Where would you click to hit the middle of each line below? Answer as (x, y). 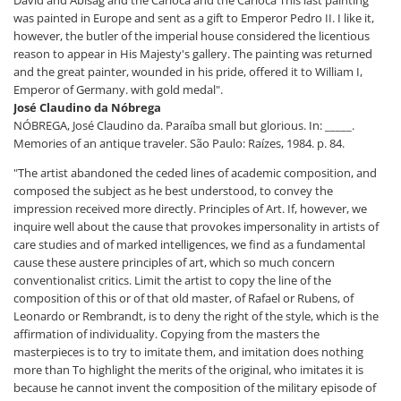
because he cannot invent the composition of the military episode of (195, 388)
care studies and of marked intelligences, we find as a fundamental (189, 244)
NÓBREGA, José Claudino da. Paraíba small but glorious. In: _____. (184, 125)
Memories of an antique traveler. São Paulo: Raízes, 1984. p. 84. (179, 143)
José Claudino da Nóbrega (87, 107)
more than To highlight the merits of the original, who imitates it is (188, 370)
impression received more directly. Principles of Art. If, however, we (190, 209)
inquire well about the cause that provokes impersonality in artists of (196, 226)
